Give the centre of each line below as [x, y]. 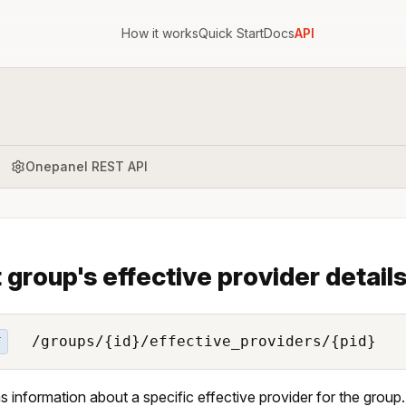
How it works [159, 33]
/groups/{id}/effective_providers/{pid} [199, 341]
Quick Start [231, 33]
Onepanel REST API [87, 166]
